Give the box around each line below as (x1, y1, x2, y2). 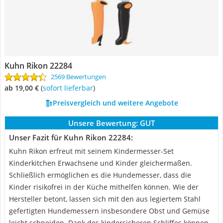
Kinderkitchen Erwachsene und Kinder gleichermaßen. (9, 158, 192, 168)
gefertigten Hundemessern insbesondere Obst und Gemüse (9, 206, 210, 216)
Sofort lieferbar (46, 83, 93, 93)
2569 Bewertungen (51, 72, 106, 81)
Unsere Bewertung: (68, 118, 138, 128)
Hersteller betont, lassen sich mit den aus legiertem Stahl (9, 194, 201, 204)
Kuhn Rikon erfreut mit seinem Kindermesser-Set (9, 146, 174, 156)
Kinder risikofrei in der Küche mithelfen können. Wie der (9, 182, 199, 192)
